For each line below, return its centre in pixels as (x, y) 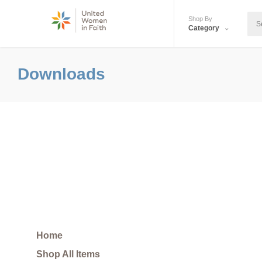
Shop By (200, 19)
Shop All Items (68, 254)
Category (205, 28)
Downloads (61, 74)
